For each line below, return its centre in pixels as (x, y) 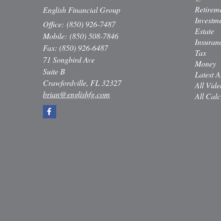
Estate (204, 31)
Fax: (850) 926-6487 (75, 48)
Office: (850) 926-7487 (79, 24)
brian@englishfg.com (76, 94)
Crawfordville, (66, 83)
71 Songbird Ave (69, 60)
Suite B (54, 72)
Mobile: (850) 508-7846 (81, 36)
